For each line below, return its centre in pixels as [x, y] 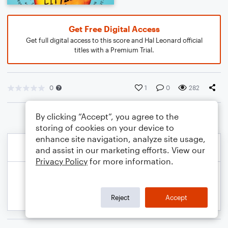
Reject [120, 197]
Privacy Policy [62, 161]
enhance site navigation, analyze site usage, [121, 139]
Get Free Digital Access [114, 29]
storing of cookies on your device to [105, 127]
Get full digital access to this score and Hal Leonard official [114, 40]
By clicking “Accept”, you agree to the [107, 116]
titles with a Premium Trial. [114, 50]
